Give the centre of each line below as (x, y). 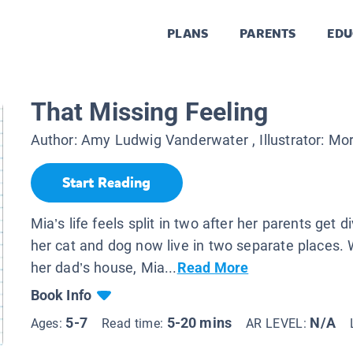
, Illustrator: (288, 140)
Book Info (61, 295)
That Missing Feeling (149, 112)
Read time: (134, 323)
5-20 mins (199, 322)
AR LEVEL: (278, 323)
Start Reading (106, 183)
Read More (213, 267)
